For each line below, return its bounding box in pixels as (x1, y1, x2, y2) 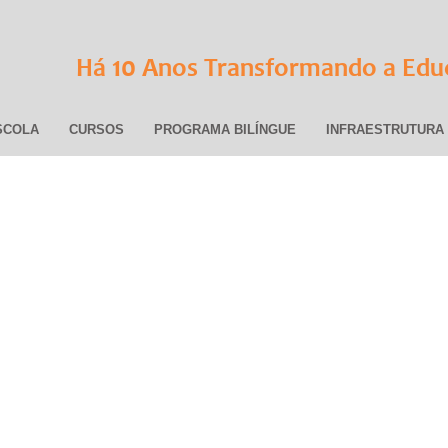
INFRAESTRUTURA (326, 122, 444, 137)
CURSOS (69, 122, 124, 137)
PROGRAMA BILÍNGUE (154, 122, 296, 137)
